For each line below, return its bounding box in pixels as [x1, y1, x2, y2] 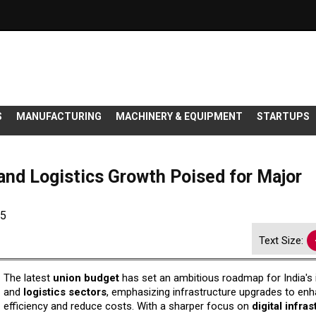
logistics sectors [23, 286, 107, 299]
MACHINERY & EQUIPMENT [116, 111, 243, 123]
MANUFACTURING [16, 111, 102, 123]
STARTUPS [257, 111, 310, 123]
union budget [52, 272, 119, 285]
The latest [3, 272, 53, 285]
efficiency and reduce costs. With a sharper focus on [3, 300, 252, 313]
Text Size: [259, 234, 304, 248]
